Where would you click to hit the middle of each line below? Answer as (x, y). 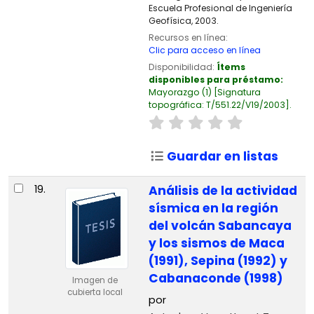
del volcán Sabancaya (220, 226)
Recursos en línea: (188, 37)
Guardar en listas (221, 157)
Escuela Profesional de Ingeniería (220, 8)
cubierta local (95, 293)
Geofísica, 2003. (183, 20)
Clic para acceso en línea (204, 50)
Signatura (239, 92)
